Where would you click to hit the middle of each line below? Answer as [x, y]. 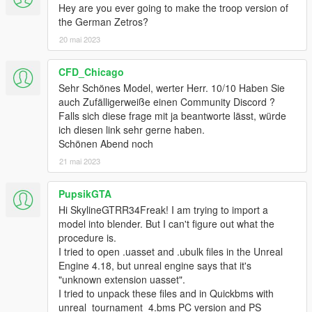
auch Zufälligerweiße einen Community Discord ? [167, 101]
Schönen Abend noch [106, 143]
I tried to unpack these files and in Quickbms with [166, 293]
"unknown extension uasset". [122, 279]
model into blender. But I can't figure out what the [166, 223]
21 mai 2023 [80, 161]
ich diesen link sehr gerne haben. [132, 129]
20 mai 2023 [80, 39]
